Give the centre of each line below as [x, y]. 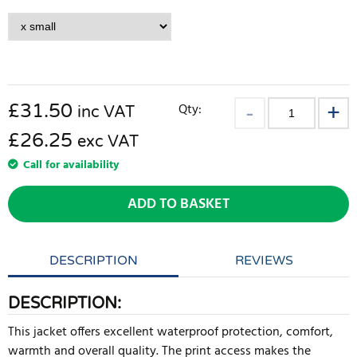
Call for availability [71, 165]
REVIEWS [264, 261]
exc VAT [108, 142]
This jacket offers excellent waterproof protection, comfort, [171, 332]
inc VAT [106, 112]
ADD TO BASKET [178, 204]
